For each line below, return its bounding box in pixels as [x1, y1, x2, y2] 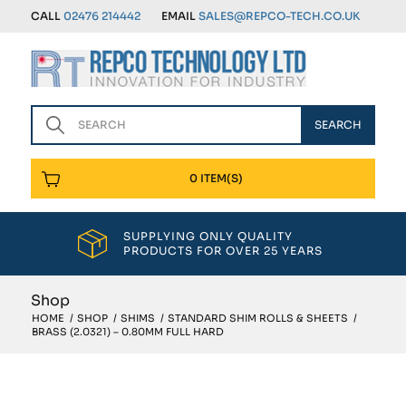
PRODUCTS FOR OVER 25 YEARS [123, 244, 324, 257]
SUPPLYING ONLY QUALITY [123, 229, 294, 243]
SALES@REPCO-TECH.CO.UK [198, 9, 360, 23]
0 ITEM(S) [189, 171, 244, 185]
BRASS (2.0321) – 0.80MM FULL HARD [31, 325, 224, 338]
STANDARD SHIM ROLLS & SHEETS [167, 312, 348, 324]
